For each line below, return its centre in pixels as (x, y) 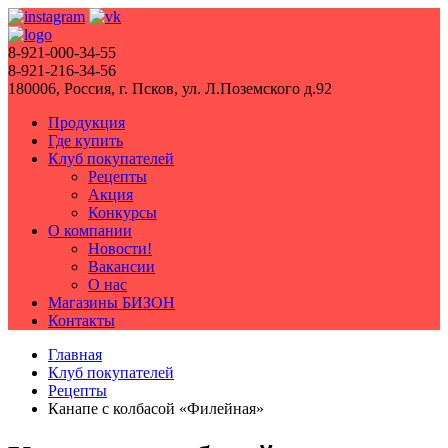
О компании (90, 230)
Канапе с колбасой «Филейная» (156, 408)
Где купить (85, 140)
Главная (75, 354)
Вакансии (121, 266)
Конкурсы (122, 212)
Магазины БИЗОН (111, 302)
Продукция (86, 122)
